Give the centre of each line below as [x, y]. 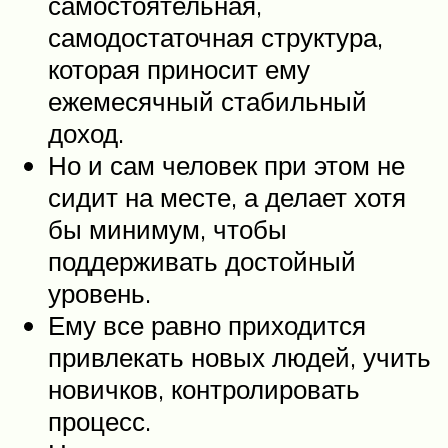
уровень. [99, 293]
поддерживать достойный [202, 261]
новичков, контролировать [204, 389]
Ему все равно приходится [207, 325]
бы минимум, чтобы [167, 229]
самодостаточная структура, [215, 37]
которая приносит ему [179, 69]
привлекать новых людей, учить [239, 357]
